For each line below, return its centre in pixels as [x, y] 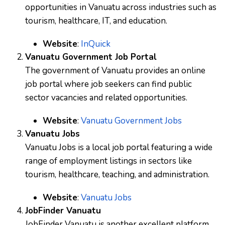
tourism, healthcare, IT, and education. [96, 21]
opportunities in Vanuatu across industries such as [121, 7]
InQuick [96, 44]
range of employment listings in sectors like [108, 161]
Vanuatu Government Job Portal [91, 57]
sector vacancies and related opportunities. [106, 98]
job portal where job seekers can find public [108, 84]
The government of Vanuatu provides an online [115, 71]
